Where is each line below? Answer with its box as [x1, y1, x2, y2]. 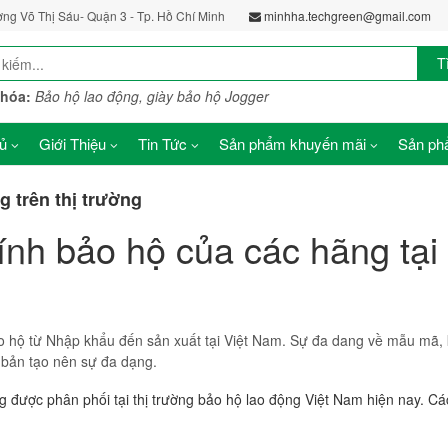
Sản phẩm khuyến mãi [218, 133, 366, 154]
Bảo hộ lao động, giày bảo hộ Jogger [34, 86, 269, 106]
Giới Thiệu [38, 133, 106, 154]
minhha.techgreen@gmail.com [264, 7, 431, 24]
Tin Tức [137, 133, 187, 154]
